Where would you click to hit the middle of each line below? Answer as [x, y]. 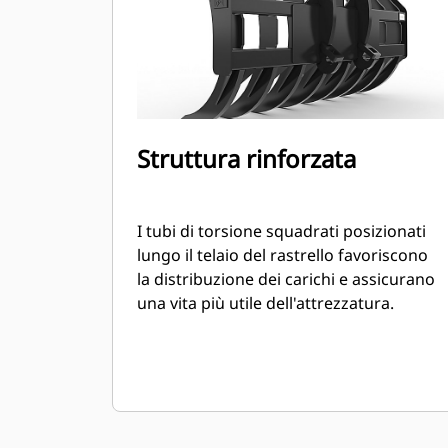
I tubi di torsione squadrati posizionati [281, 231]
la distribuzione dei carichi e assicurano [286, 279]
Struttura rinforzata [246, 158]
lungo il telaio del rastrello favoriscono [282, 255]
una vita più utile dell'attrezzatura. [265, 303]
